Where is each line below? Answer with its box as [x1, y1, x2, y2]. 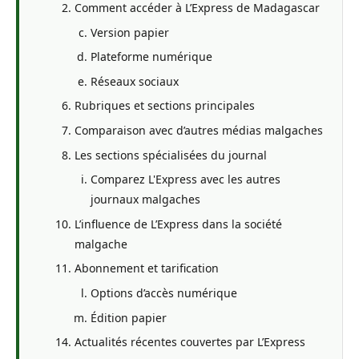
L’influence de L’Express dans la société [75, 216, 282, 232]
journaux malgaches [91, 192, 200, 208]
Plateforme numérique [91, 49, 212, 65]
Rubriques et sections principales [75, 98, 255, 114]
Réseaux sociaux [91, 73, 179, 89]
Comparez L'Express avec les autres [91, 171, 280, 188]
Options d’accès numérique [91, 284, 237, 301]
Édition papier [91, 309, 167, 325]
